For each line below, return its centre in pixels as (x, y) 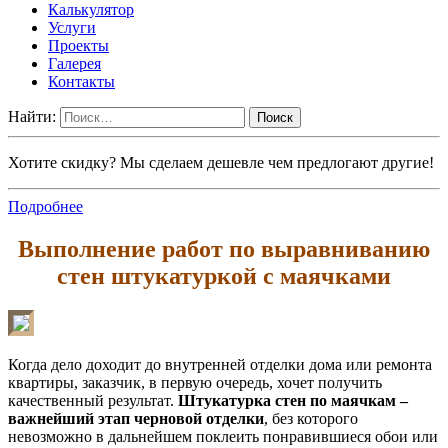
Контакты (81, 81)
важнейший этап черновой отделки (136, 418)
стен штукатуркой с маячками (224, 275)
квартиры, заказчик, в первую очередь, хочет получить (195, 382)
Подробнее (45, 206)
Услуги (72, 27)
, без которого (311, 418)
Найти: (32, 116)
